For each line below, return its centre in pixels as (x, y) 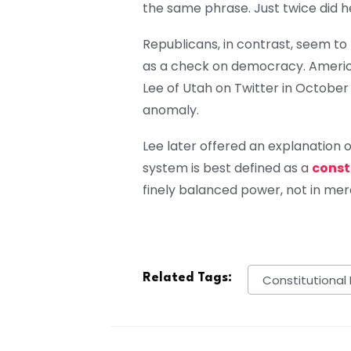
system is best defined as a (227, 168)
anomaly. (171, 110)
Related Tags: (187, 278)
